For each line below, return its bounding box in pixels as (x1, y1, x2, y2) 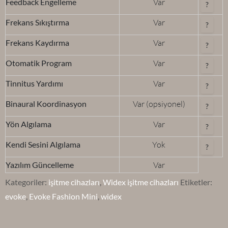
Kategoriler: (5, 177, 48, 187)
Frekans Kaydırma (6, 38, 69, 48)
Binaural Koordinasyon (6, 99, 87, 109)
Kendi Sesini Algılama (6, 139, 80, 150)
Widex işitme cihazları (103, 177, 179, 187)
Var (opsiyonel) (132, 99, 185, 109)
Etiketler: (180, 177, 212, 187)
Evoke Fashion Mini (29, 191, 98, 202)
